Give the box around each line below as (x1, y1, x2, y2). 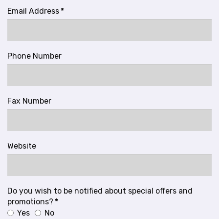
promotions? (7, 197, 53, 206)
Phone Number (7, 51, 62, 61)
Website (7, 141, 36, 151)
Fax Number (7, 96, 51, 106)
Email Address (7, 6, 59, 16)
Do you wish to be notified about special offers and (7, 186, 193, 196)
